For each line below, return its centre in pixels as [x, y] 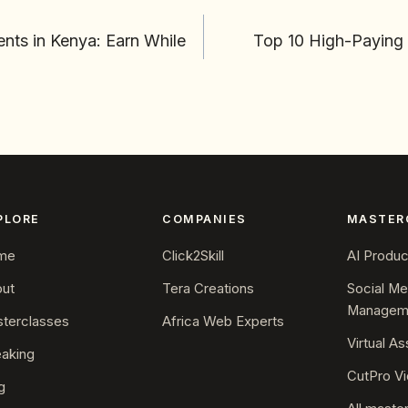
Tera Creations [209, 289]
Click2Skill [194, 256]
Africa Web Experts [224, 322]
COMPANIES [204, 219]
